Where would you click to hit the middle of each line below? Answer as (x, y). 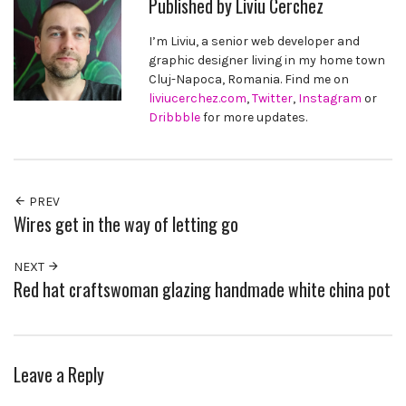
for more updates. (254, 117)
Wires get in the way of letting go (126, 224)
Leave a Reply (59, 375)
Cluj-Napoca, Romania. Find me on (249, 79)
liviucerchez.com (198, 98)
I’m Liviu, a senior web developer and (255, 41)
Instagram (330, 98)
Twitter (273, 98)
